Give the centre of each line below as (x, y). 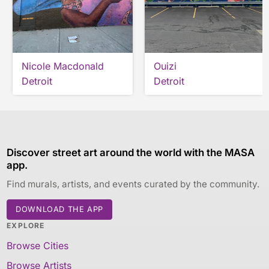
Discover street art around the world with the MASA (131, 153)
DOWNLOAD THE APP (59, 210)
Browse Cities (38, 246)
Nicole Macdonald (63, 66)
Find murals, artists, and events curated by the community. (133, 184)
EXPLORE (26, 226)
